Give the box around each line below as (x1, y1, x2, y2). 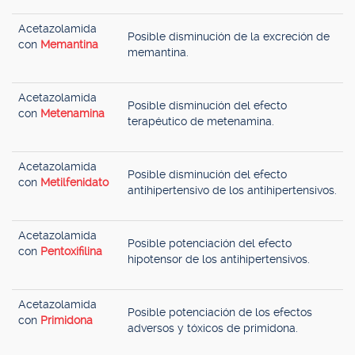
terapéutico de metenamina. (128, 115, 274, 128)
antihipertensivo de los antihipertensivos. (128, 184, 337, 197)
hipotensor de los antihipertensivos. (128, 253, 310, 265)
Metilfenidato (40, 176, 109, 189)
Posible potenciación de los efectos (128, 306, 312, 319)
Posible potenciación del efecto (128, 237, 292, 250)
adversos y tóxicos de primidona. (128, 322, 298, 334)
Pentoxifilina (40, 245, 102, 258)
